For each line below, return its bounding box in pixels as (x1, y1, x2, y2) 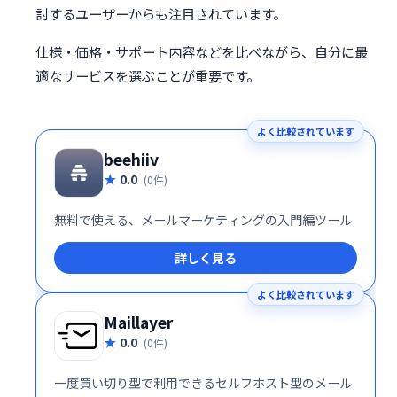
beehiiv (104, 147, 159, 170)
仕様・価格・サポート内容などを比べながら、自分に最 (35, 41, 368, 61)
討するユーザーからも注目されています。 (35, 4, 286, 24)
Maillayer (104, 310, 173, 333)
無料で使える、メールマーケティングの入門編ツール (54, 210, 352, 229)
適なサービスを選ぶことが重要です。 (35, 65, 260, 85)
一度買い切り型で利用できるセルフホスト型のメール (54, 373, 352, 392)
